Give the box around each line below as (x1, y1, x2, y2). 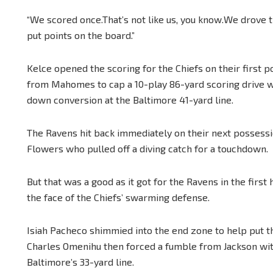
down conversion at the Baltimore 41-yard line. (27, 93, 233, 105)
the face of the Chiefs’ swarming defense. (27, 191, 210, 203)
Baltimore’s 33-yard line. (27, 255, 134, 268)
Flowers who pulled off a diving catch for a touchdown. (27, 142, 268, 154)
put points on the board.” (27, 29, 135, 41)
